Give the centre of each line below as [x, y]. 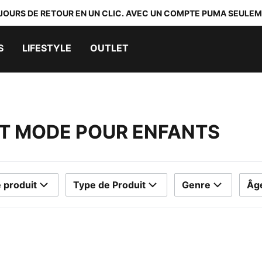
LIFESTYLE [47, 48]
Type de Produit [109, 185]
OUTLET [109, 48]
